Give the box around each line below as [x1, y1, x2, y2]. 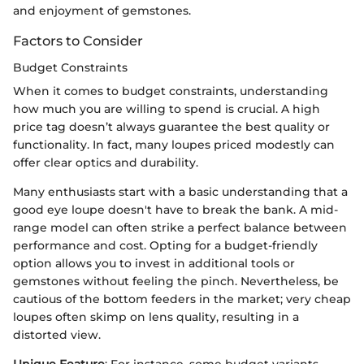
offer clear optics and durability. [13, 154, 198, 170]
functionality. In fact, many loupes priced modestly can [13, 136, 335, 152]
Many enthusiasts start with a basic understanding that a [13, 184, 348, 199]
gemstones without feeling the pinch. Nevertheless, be [13, 273, 339, 288]
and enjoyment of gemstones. [13, 3, 191, 19]
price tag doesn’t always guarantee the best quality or [13, 119, 330, 134]
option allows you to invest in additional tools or [13, 255, 295, 271]
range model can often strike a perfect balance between [13, 219, 347, 235]
